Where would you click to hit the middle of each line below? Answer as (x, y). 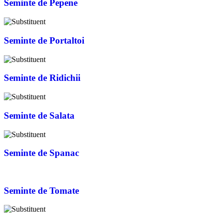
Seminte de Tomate (41, 190)
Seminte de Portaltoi (44, 40)
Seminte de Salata (39, 115)
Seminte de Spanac (41, 153)
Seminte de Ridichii (42, 78)
